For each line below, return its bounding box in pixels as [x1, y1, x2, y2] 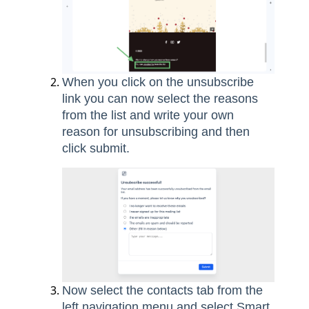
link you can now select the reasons [62, 91, 258, 106]
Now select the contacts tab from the [62, 283, 263, 297]
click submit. [62, 141, 130, 155]
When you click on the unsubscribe [62, 74, 254, 89]
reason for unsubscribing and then [62, 124, 250, 139]
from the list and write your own [62, 108, 234, 122]
